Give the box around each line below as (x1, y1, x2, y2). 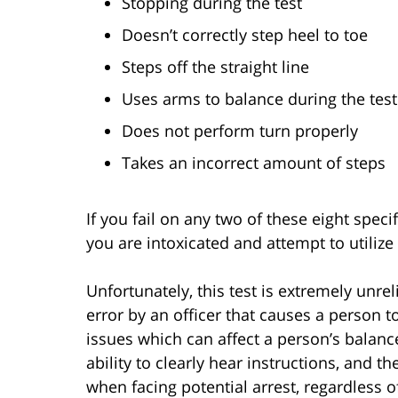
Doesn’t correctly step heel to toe (122, 23, 368, 45)
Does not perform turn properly (122, 119, 358, 141)
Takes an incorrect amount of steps (122, 151, 386, 173)
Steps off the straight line (122, 55, 309, 77)
